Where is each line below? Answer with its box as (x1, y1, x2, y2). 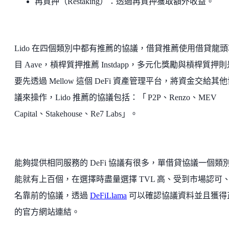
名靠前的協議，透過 (14, 191, 90, 200)
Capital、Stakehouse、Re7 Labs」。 (14, 109, 138, 118)
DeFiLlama (90, 191, 127, 200)
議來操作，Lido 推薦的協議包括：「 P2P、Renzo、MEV (14, 93, 217, 102)
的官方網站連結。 (14, 207, 80, 216)
